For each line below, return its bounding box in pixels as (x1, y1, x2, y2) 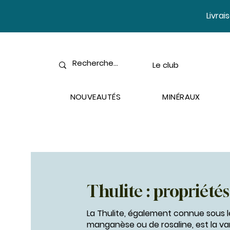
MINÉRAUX (162, 91, 200, 102)
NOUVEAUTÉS (70, 91, 121, 102)
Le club (152, 60, 179, 70)
